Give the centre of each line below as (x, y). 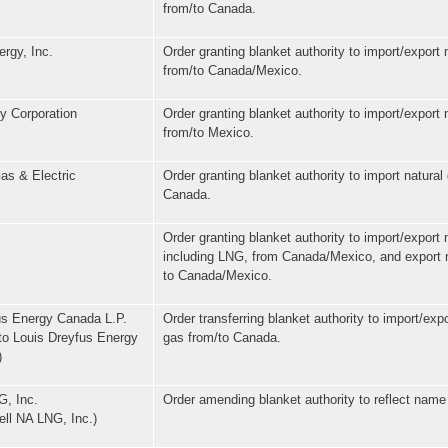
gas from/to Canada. (222, 337)
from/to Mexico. (208, 132)
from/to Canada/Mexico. (232, 70)
